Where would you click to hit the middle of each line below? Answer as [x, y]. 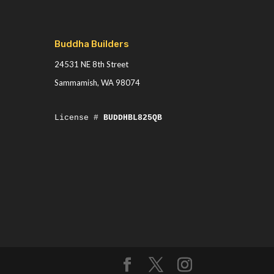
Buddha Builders [92, 44]
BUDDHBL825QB [133, 117]
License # [79, 117]
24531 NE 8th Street [92, 64]
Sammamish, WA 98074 [98, 82]
